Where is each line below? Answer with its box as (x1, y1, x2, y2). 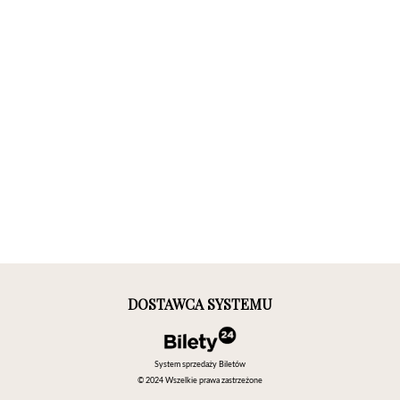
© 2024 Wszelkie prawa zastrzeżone (137, 377, 262, 386)
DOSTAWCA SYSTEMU (128, 295, 272, 314)
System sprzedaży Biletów (154, 361, 246, 370)
